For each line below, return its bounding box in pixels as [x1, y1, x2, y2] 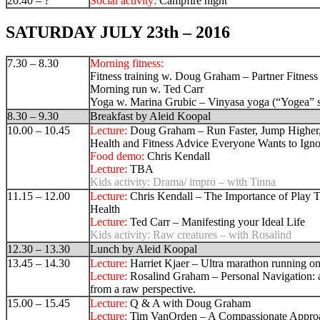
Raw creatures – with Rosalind [153, 229, 291, 241]
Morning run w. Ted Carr [90, 83, 204, 96]
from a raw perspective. [90, 283, 196, 296]
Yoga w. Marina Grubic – [90, 96, 208, 109]
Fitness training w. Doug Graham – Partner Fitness [90, 70, 318, 83]
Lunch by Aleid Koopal [90, 243, 197, 256]
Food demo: [90, 150, 144, 163]
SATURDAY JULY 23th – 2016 [6, 22, 230, 41]
